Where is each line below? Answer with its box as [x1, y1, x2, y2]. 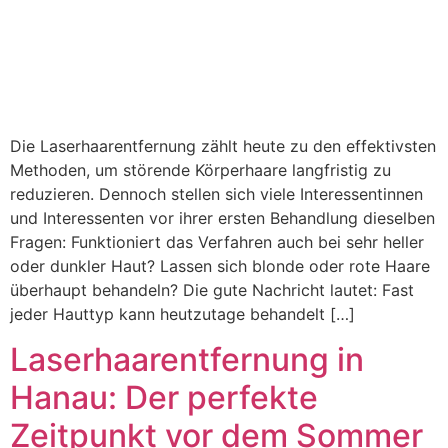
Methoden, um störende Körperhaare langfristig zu [10, 160, 391, 181]
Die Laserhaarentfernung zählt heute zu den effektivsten [10, 136, 436, 157]
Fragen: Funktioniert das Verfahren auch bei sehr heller [10, 232, 424, 253]
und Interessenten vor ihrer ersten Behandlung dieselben [10, 208, 435, 229]
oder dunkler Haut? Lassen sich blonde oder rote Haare [10, 256, 430, 277]
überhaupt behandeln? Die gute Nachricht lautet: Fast [10, 280, 414, 301]
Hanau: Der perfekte [10, 377, 318, 417]
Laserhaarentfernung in [10, 339, 364, 379]
